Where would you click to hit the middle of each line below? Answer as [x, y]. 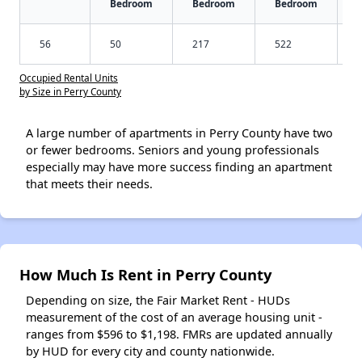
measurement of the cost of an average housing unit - [174, 317]
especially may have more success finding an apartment [179, 166]
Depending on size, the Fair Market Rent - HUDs [158, 300]
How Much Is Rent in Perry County [145, 274]
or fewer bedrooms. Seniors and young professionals [173, 149]
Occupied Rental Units [69, 77]
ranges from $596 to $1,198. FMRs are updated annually [179, 334]
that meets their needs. [89, 183]
